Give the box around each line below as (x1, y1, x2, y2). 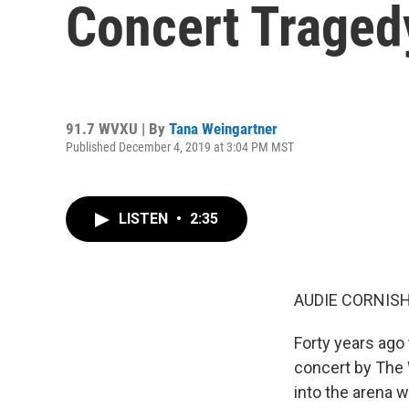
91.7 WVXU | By (66, 119, 169, 138)
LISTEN (119, 210, 172, 227)
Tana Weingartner (169, 119, 278, 138)
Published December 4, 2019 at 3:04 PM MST (66, 139, 294, 154)
